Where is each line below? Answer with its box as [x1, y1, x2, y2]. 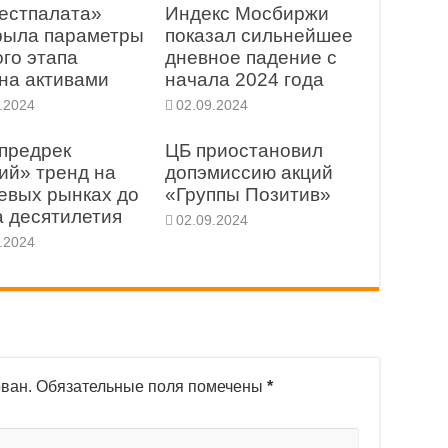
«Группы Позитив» [164, 183, 331, 205]
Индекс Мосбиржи [164, 2, 329, 24]
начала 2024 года [164, 68, 324, 90]
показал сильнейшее [164, 24, 353, 46]
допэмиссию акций [164, 161, 333, 183]
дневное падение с [164, 46, 337, 68]
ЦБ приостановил [164, 139, 323, 161]
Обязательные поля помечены [36, 377, 267, 395]
